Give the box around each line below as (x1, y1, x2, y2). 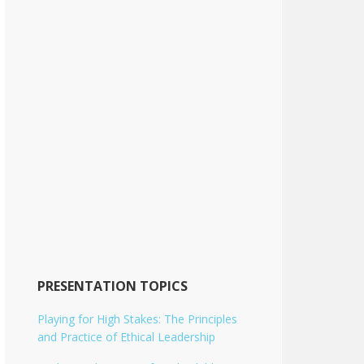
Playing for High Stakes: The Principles (37, 311, 237, 327)
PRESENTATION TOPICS (37, 277, 188, 295)
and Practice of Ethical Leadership (37, 329, 215, 344)
